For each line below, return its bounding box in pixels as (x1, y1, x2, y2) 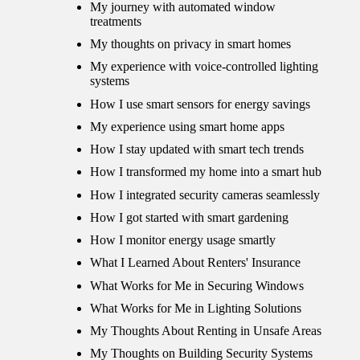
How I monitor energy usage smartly (90, 233, 276, 247)
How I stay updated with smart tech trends (90, 142, 304, 157)
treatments (90, 14, 141, 28)
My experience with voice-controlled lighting (90, 59, 318, 74)
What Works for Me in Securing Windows (90, 278, 304, 292)
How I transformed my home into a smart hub (90, 165, 321, 179)
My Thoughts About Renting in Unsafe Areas (90, 323, 321, 337)
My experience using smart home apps (90, 119, 284, 133)
